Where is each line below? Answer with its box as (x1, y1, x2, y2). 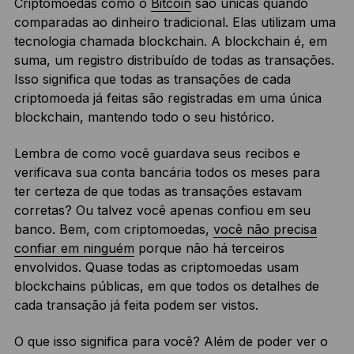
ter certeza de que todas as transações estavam (13, 183, 302, 199)
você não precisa (213, 220, 317, 237)
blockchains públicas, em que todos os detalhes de (13, 277, 319, 294)
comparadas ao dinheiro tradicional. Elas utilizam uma (13, 13, 336, 30)
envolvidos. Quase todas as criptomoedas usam (13, 258, 299, 275)
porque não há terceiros (134, 239, 284, 256)
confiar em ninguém (13, 239, 134, 256)
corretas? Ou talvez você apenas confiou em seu (13, 201, 311, 218)
